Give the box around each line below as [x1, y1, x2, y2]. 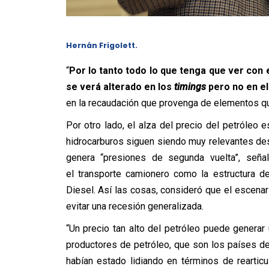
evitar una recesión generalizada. [65, 201, 204, 212]
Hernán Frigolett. [65, 40, 138, 50]
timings [174, 81, 206, 92]
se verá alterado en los [65, 81, 174, 92]
